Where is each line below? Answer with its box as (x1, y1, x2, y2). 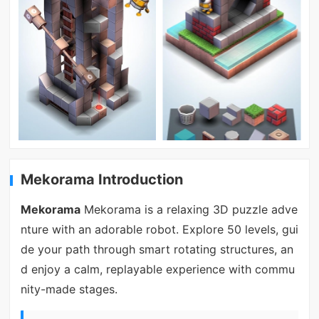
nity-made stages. (20, 282, 117, 297)
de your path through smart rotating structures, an (20, 242, 293, 257)
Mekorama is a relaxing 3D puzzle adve (80, 202, 298, 217)
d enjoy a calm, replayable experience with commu (20, 262, 295, 277)
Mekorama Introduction (21, 170, 184, 188)
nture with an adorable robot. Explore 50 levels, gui (20, 222, 298, 237)
